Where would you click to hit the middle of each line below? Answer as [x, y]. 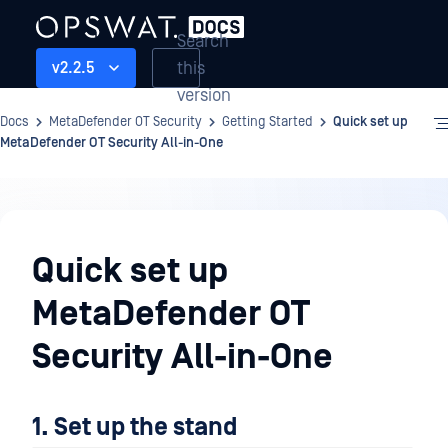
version [204, 95]
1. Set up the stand [134, 427]
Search [203, 41]
